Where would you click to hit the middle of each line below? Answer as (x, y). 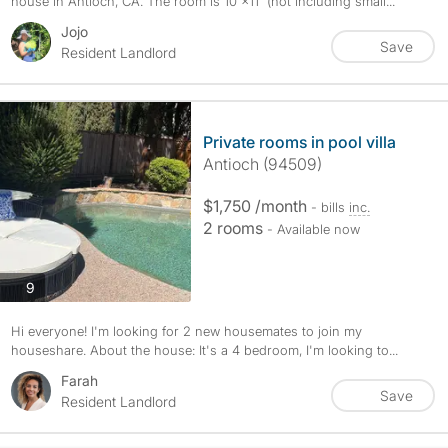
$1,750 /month (256, 206)
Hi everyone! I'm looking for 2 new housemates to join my (186, 331)
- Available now (313, 229)
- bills (329, 207)
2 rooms (234, 228)
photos (55, 286)
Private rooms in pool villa (299, 142)
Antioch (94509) (262, 164)
